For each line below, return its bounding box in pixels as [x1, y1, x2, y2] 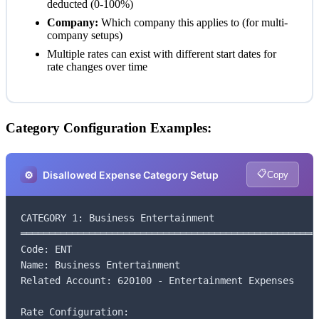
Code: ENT [21, 244, 72, 256]
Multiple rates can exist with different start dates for [47, 48, 276, 61]
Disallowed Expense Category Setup [43, 168, 219, 181]
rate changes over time [47, 61, 147, 73]
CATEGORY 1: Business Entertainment [21, 212, 214, 224]
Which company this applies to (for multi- [98, 16, 288, 29]
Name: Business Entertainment [21, 259, 180, 271]
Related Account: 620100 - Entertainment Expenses [21, 275, 294, 287]
